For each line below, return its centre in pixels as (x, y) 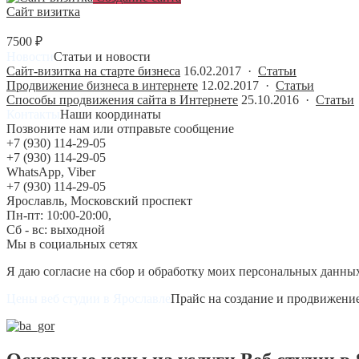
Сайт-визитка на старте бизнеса (93, 71)
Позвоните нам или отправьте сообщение (120, 128)
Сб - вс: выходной (56, 229)
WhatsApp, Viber (51, 171)
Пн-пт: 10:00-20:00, (59, 215)
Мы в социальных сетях (72, 244)
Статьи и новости (102, 56)
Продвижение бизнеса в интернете (102, 85)
